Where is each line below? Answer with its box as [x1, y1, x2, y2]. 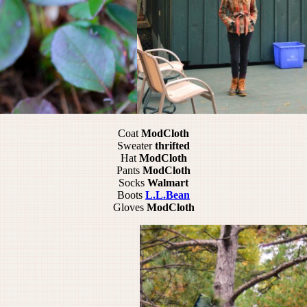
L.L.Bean [145, 189, 190, 201]
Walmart [147, 177, 188, 189]
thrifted [152, 140, 190, 152]
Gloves [112, 201, 147, 214]
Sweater [117, 140, 152, 152]
